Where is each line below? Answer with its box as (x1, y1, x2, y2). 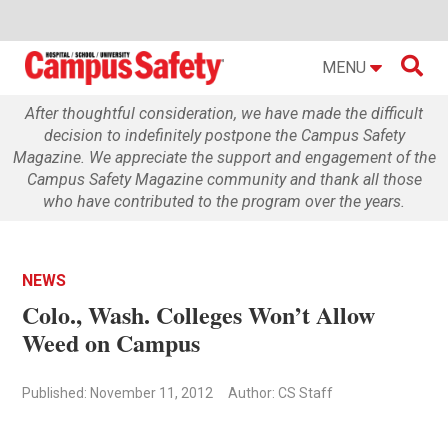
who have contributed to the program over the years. (43, 191, 405, 211)
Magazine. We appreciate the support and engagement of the (12, 147, 436, 167)
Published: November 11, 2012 (22, 384, 214, 401)
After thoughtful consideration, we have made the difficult (25, 103, 423, 123)
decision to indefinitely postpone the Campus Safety (43, 125, 405, 145)
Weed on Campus (22, 324, 201, 360)
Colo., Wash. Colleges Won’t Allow (22, 296, 376, 332)
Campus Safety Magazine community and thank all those (26, 169, 422, 189)
